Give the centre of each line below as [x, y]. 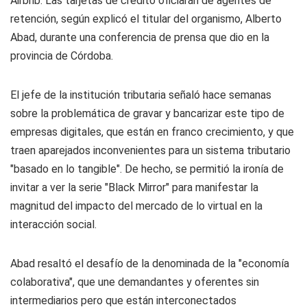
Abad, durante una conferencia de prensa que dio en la [140, 37]
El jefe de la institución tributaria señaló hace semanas [141, 95]
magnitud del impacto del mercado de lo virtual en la [136, 206]
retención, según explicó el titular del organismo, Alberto [146, 19]
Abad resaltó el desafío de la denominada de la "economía [150, 263]
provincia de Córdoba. [62, 56]
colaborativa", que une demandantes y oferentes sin [135, 282]
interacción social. [53, 224]
